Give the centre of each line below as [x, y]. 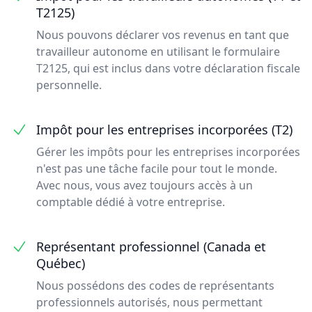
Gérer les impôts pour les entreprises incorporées [168, 152]
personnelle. [69, 85]
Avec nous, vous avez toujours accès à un [145, 185]
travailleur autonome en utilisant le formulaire [158, 52]
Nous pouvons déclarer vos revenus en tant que [163, 35]
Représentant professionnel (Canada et [151, 247]
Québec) [61, 263]
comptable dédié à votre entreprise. [131, 202]
